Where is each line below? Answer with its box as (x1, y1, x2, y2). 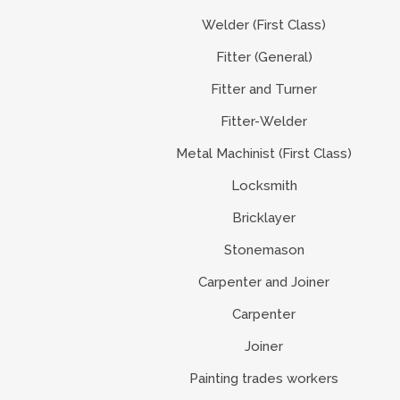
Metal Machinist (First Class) (176, 145, 352, 162)
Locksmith (230, 177, 297, 194)
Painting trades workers (189, 370, 338, 387)
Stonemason (223, 241, 304, 258)
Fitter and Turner (211, 80, 317, 97)
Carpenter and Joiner (198, 273, 329, 290)
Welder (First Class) (202, 16, 326, 33)
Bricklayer (232, 209, 296, 226)
